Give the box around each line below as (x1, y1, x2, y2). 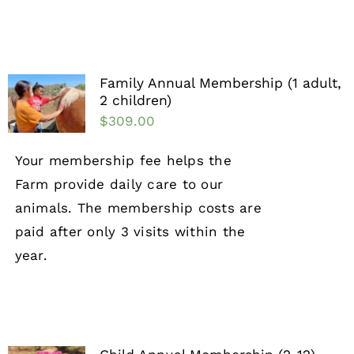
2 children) (99, 92, 171, 109)
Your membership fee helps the (14, 153, 232, 169)
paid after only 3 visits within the (14, 224, 246, 240)
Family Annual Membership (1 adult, (99, 75, 341, 92)
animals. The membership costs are (14, 200, 262, 217)
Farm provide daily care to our (14, 176, 224, 193)
